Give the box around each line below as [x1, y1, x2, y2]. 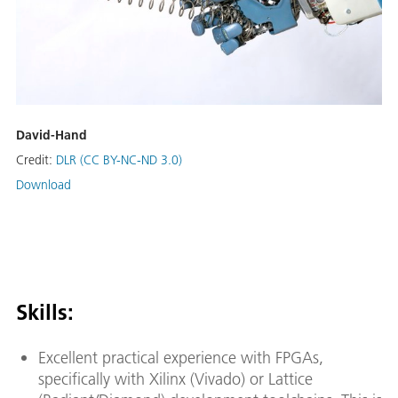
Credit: [16, 151, 56, 168]
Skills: [16, 298, 74, 325]
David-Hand [16, 126, 87, 143]
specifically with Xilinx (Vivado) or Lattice [38, 368, 313, 389]
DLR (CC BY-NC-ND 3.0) [56, 151, 182, 168]
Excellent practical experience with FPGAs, [38, 346, 323, 368]
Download [16, 176, 71, 193]
